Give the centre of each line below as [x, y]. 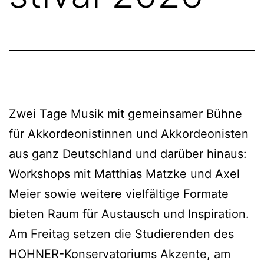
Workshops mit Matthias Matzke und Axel [124, 174]
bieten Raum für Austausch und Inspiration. [129, 214]
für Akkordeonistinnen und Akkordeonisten [129, 133]
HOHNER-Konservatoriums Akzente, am [120, 254]
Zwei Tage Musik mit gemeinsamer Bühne [126, 113]
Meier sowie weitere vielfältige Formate [119, 194]
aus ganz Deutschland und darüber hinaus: [128, 154]
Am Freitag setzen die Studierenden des [121, 234]
